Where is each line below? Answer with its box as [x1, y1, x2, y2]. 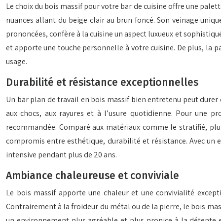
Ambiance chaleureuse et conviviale [6, 169, 179, 182]
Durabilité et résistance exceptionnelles [6, 76, 198, 89]
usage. [6, 56, 27, 67]
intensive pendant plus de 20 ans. [6, 149, 117, 160]
